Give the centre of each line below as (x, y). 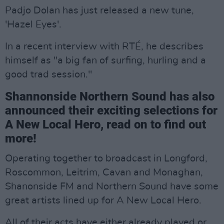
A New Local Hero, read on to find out (105, 125)
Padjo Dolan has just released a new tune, (99, 11)
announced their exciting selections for (111, 111)
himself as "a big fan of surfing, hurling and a (105, 61)
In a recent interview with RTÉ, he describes (104, 47)
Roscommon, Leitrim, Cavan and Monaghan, (104, 173)
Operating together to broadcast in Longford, (106, 159)
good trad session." (48, 75)
